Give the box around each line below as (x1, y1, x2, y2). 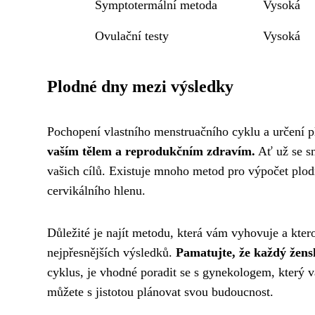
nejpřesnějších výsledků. (47, 245, 176, 259)
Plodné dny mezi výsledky (47, 77, 233, 96)
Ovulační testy (94, 29, 169, 43)
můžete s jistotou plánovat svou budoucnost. (47, 285, 274, 299)
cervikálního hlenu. (47, 184, 146, 198)
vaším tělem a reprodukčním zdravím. (47, 144, 255, 158)
